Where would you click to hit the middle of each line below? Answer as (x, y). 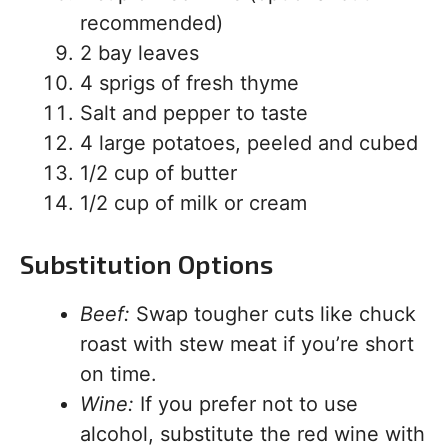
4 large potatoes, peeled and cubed (249, 143)
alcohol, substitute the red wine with (252, 434)
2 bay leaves (139, 53)
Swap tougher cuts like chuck (273, 314)
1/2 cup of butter (158, 173)
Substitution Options (146, 263)
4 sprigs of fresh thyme (189, 83)
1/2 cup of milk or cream (193, 203)
